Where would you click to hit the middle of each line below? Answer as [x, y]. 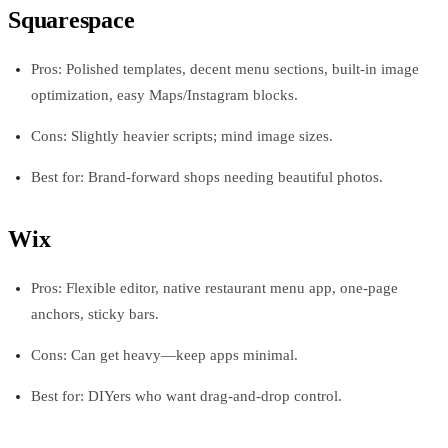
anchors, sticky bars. [94, 314]
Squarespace [71, 20]
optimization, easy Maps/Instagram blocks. [164, 95]
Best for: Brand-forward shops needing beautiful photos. [206, 177]
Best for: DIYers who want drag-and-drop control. [186, 396]
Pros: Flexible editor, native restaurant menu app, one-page [214, 288]
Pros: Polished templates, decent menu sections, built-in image [224, 69]
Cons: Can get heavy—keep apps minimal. [164, 355]
